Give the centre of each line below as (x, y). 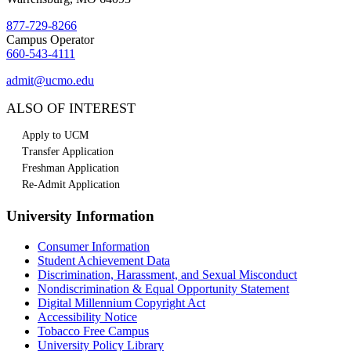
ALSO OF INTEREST (71, 109)
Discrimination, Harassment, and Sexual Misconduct (167, 274)
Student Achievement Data (104, 260)
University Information (80, 216)
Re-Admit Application (71, 185)
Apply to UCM (55, 136)
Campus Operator (50, 40)
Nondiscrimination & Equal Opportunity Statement (163, 288)
